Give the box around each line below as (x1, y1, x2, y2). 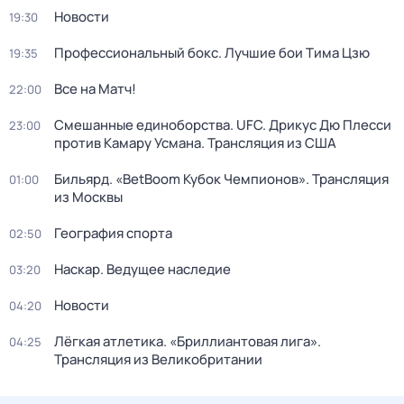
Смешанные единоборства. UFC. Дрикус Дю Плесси (54, 115, 391, 134)
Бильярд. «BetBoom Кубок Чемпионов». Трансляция (54, 170, 389, 188)
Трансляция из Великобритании (54, 350, 262, 369)
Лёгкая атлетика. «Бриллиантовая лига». (54, 332, 321, 351)
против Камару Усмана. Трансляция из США (54, 133, 336, 152)
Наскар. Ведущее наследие (54, 260, 231, 279)
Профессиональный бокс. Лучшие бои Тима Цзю (54, 43, 370, 62)
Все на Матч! (54, 79, 136, 98)
